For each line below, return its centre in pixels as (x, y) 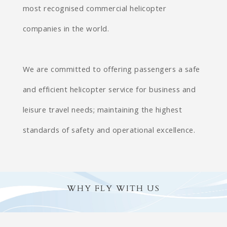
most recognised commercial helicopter (94, 10)
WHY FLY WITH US (113, 188)
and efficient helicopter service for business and (109, 91)
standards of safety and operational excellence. (109, 131)
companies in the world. (66, 30)
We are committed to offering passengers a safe (111, 70)
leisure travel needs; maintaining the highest (102, 111)
